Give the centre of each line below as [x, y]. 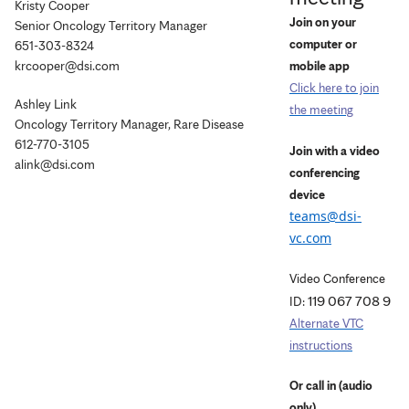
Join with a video [335, 150]
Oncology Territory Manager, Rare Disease [129, 123]
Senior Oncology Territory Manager [111, 25]
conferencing [325, 172]
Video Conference [337, 278]
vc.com [310, 237]
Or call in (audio [331, 385]
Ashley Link [46, 103]
